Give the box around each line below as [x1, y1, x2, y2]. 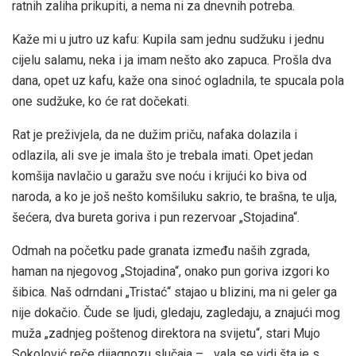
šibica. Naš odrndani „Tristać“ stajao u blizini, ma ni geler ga [12, 284, 337, 300]
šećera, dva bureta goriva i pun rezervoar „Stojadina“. [12, 209, 300, 225]
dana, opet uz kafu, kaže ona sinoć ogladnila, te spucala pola [12, 72, 344, 88]
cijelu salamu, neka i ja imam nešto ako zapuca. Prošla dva [12, 52, 331, 68]
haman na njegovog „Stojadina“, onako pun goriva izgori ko [12, 263, 330, 279]
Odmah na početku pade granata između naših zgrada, [12, 242, 310, 258]
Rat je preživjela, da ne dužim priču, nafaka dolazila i [12, 126, 297, 142]
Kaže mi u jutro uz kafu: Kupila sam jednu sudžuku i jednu [12, 31, 324, 47]
